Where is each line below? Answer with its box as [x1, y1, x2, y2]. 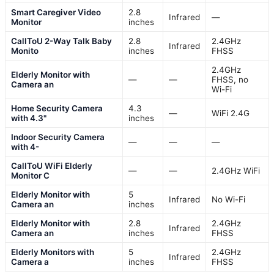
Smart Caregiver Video [11, 7, 101, 18]
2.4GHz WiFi [212, 166, 260, 176]
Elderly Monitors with [11, 247, 94, 257]
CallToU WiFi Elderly [11, 161, 92, 171]
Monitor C [11, 171, 50, 181]
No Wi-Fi [212, 194, 245, 205]
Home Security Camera [11, 103, 103, 114]
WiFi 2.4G [212, 108, 250, 119]
